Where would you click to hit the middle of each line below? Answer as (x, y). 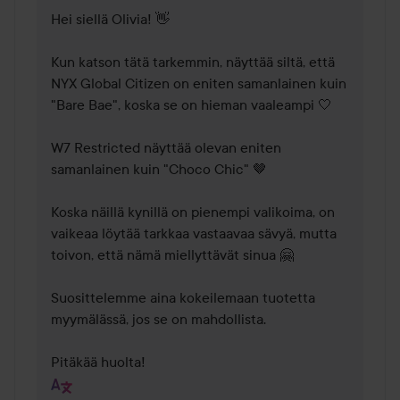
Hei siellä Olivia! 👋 (110, 19)
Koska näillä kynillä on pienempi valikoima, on (193, 212)
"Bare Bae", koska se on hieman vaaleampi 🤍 (192, 105)
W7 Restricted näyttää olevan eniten (166, 148)
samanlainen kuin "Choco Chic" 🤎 (159, 169)
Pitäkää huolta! (98, 362)
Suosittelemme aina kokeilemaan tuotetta (183, 298)
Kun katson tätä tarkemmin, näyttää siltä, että (193, 62)
